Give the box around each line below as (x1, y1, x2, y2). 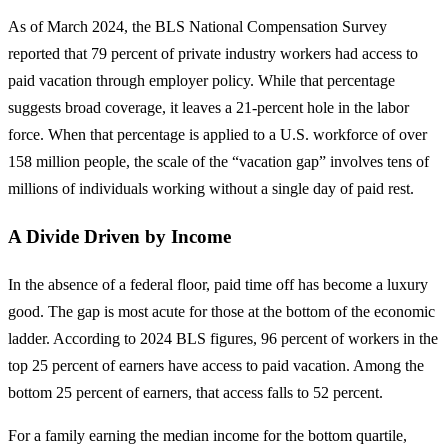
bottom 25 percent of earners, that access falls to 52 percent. (8, 383, 383, 401)
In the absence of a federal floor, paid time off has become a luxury (8, 275, 428, 293)
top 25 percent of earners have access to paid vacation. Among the (8, 356, 424, 374)
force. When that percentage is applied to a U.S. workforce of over (8, 126, 427, 144)
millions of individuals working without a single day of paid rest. (8, 180, 414, 198)
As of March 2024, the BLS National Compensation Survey (8, 18, 387, 36)
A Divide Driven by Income (8, 225, 231, 247)
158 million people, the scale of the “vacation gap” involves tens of (8, 153, 429, 171)
